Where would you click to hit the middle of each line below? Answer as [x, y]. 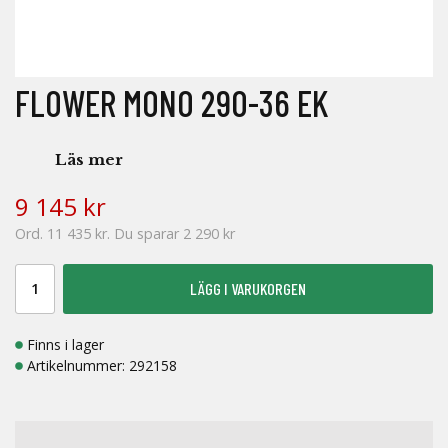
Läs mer [89, 159]
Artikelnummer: [78, 366]
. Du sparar [145, 233]
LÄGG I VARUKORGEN [248, 288]
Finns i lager [65, 345]
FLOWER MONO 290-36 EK [172, 102]
